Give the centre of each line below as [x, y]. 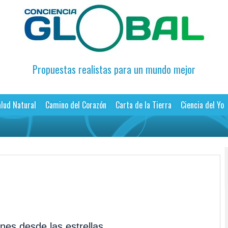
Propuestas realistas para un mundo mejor [114, 69]
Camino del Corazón [76, 105]
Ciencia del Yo [202, 105]
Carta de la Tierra [143, 105]
